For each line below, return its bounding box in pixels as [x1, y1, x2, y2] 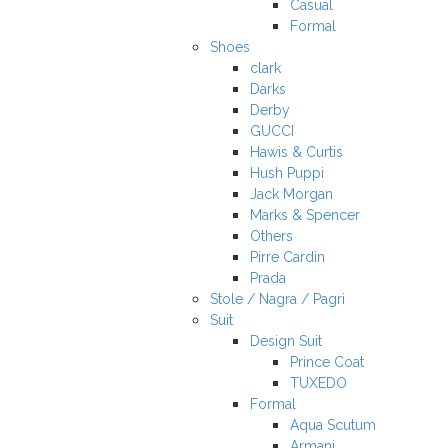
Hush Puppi [250, 165, 324, 181]
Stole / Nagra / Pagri [210, 291, 345, 307]
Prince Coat [290, 354, 364, 370]
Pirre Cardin [250, 249, 325, 265]
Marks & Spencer [250, 207, 360, 223]
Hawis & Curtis [250, 144, 343, 160]
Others [250, 228, 293, 244]
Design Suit [250, 333, 322, 349]
